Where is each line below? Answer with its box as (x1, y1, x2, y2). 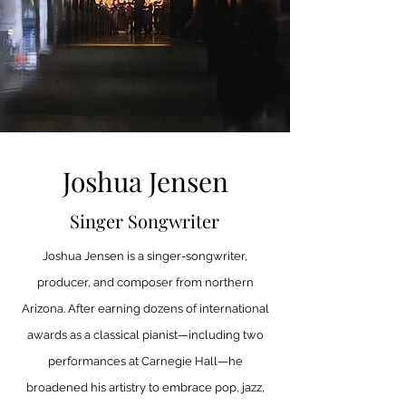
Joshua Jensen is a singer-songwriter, (43, 249, 247, 263)
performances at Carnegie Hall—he (47, 354, 243, 368)
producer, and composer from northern (36, 275, 254, 289)
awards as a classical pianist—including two (26, 328, 264, 342)
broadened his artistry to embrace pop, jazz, (25, 381, 265, 394)
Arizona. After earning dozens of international (21, 302, 269, 315)
